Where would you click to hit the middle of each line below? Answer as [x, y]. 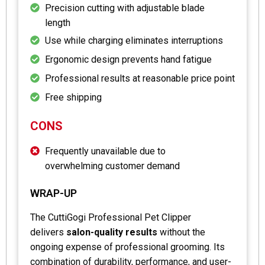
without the [181, 232]
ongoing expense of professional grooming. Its [127, 247]
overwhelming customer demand [112, 166]
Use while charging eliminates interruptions [134, 41]
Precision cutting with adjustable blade [125, 8]
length [58, 23]
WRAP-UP [54, 193]
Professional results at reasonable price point [140, 79]
